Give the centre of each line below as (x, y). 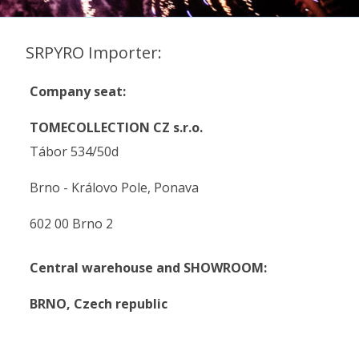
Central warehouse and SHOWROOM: (148, 268)
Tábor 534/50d (74, 151)
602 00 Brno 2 (71, 224)
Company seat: (78, 91)
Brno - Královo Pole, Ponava (114, 188)
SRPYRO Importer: (94, 52)
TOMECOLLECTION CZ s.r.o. (116, 127)
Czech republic (121, 304)
